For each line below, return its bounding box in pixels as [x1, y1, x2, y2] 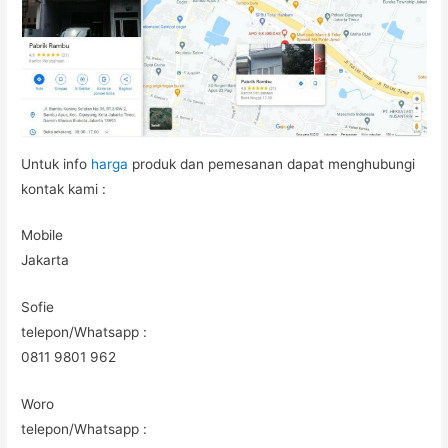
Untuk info [21, 155, 92, 172]
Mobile [21, 227, 64, 244]
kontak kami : [21, 180, 107, 197]
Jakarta [21, 252, 70, 269]
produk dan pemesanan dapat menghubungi [128, 155, 416, 172]
